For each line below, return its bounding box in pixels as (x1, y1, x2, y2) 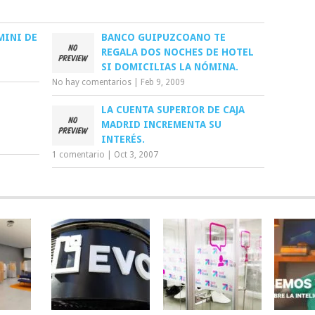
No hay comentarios (52, 77, 132, 87)
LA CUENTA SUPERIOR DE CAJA (101, 103, 245, 115)
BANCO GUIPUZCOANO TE (101, 31, 226, 43)
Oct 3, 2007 (114, 149, 159, 160)
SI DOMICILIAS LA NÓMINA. (101, 60, 239, 72)
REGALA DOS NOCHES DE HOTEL (101, 46, 255, 58)
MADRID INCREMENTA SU (101, 118, 222, 130)
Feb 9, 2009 (141, 77, 186, 87)
